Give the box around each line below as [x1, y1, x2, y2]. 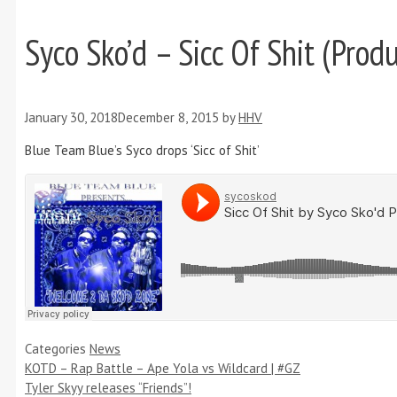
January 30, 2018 [25, 109, 118, 127]
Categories [25, 340, 90, 358]
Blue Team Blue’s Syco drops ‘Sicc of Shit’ [25, 142, 260, 160]
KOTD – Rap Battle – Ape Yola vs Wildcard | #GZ [25, 360, 300, 378]
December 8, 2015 [118, 109, 219, 127]
